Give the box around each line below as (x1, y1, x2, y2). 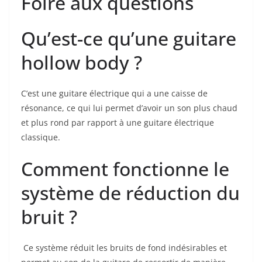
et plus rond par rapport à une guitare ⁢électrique (21, 117, 214, 129)
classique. (21, 132, 60, 143)
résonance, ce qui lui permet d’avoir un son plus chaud (21, 102, 237, 114)
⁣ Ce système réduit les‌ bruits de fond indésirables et (21, 242, 227, 254)
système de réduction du (21, 180, 240, 206)
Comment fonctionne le (21, 156, 229, 182)
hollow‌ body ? (21, 50, 142, 75)
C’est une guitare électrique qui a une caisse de (21, 88, 208, 99)
